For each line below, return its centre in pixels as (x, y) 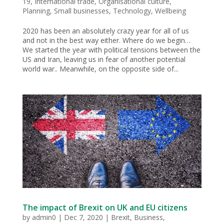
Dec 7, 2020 (83, 217)
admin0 (44, 217)
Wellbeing (170, 10)
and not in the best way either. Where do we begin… (106, 40)
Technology (132, 10)
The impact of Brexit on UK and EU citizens (105, 208)
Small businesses (81, 10)
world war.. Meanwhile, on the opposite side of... (100, 68)
